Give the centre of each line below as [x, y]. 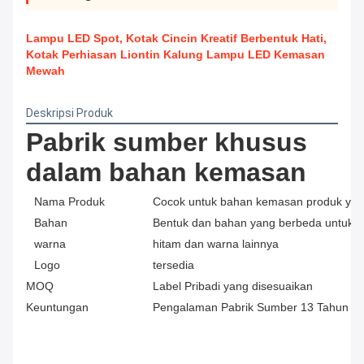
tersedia [173, 265]
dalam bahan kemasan [166, 173]
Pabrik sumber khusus [167, 143]
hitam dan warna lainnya [216, 244]
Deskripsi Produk [69, 113]
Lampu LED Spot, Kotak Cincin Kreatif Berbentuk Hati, [176, 39]
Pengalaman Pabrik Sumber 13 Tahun [251, 308]
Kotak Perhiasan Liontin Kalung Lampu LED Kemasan [175, 55]
